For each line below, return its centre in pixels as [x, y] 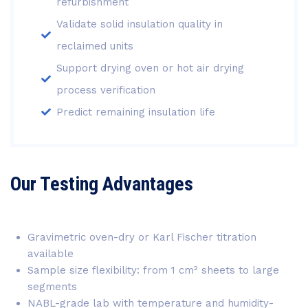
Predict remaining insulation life [136, 112]
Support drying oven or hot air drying [150, 68]
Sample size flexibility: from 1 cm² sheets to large [153, 270]
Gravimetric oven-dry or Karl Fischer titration [142, 237]
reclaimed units [95, 46]
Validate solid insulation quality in [140, 24]
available [51, 254]
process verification [106, 90]
